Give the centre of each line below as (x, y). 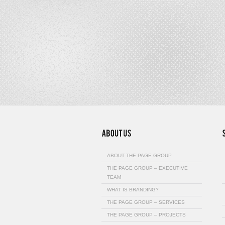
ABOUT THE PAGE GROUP (139, 155)
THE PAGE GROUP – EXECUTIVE (147, 168)
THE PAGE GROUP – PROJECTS (146, 214)
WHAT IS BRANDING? (133, 189)
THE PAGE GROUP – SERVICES (146, 202)
